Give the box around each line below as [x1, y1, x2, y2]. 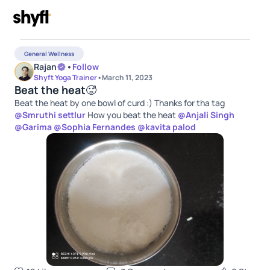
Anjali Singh [186, 109, 234, 121]
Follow [72, 61, 99, 72]
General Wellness [24, 49, 74, 58]
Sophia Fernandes [61, 121, 136, 133]
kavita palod [145, 121, 196, 133]
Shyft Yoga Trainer [34, 72, 97, 83]
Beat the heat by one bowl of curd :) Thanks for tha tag [14, 97, 225, 108]
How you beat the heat [86, 109, 178, 121]
